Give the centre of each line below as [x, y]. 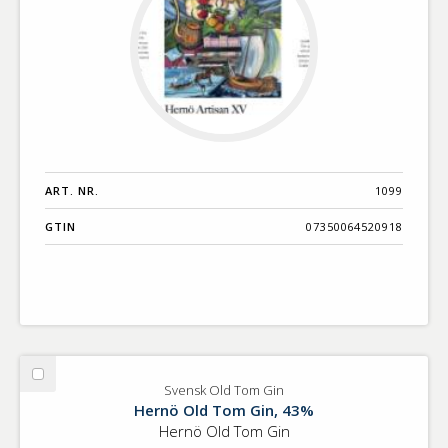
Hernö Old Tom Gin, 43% [224, 410]
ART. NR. [72, 191]
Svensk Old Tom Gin [224, 390]
